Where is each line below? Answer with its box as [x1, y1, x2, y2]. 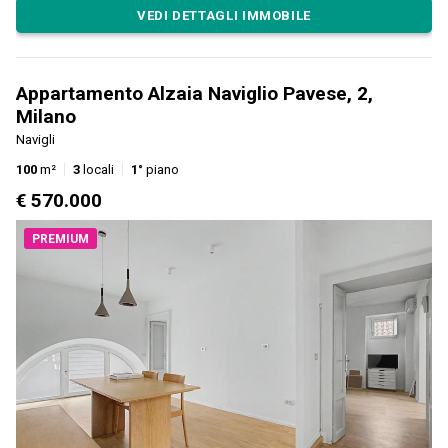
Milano [16, 105, 76, 129]
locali [80, 162, 114, 178]
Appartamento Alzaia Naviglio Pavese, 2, [16, 82, 373, 106]
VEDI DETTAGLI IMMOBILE [136, 7, 312, 23]
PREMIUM [32, 232, 89, 247]
